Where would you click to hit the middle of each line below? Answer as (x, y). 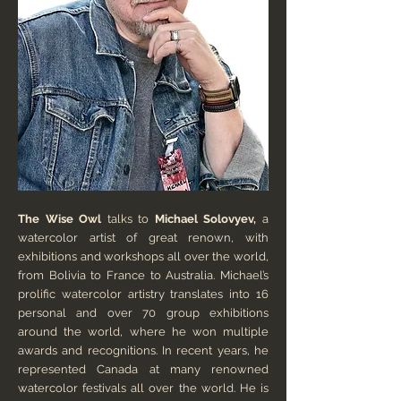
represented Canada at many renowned (143, 369)
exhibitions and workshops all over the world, (143, 256)
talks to (128, 219)
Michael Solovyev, (205, 219)
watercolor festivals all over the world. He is (143, 388)
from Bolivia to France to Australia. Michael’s (143, 275)
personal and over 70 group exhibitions (143, 313)
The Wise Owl (60, 219)
